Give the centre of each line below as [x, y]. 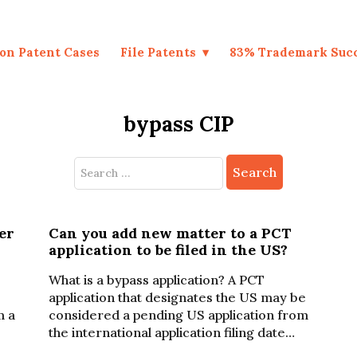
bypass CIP [178, 124]
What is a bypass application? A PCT [156, 280]
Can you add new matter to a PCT [170, 233]
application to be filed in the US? [168, 250]
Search [93, 163]
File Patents [159, 52]
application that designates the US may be [177, 297]
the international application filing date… [171, 332]
